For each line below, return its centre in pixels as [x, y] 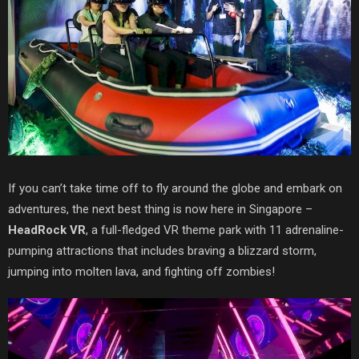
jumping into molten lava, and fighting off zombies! [141, 271]
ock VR [66, 230]
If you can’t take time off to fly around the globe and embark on [175, 188]
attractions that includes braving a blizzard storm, [186, 250]
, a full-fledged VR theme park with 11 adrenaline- [215, 230]
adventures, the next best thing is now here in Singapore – [160, 209]
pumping [32, 250]
